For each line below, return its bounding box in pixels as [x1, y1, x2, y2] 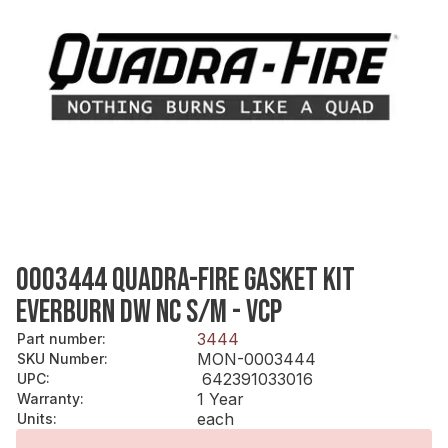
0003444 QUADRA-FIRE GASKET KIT [16, 260, 355, 300]
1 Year [197, 388, 244, 409]
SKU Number [17, 349, 104, 367]
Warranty [17, 389, 80, 407]
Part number [17, 329, 102, 347]
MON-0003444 [197, 348, 316, 369]
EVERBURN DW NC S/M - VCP [16, 292, 282, 332]
